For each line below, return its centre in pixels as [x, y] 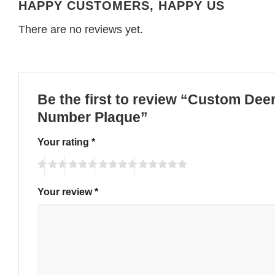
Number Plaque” [95, 117]
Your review [66, 191]
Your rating [64, 142]
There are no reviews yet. [81, 30]
